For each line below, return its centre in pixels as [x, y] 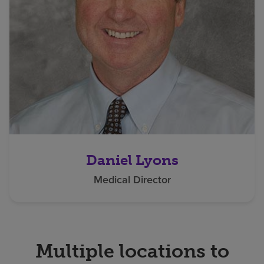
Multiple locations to [132, 251]
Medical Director [132, 179]
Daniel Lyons [132, 160]
